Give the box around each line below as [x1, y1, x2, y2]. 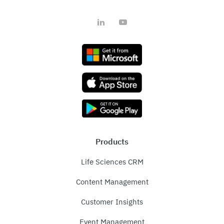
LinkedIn [93, 14, 122, 23]
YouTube [115, 14, 144, 23]
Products [95, 136, 128, 147]
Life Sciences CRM [80, 157, 143, 167]
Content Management [75, 177, 148, 187]
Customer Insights [81, 197, 143, 207]
